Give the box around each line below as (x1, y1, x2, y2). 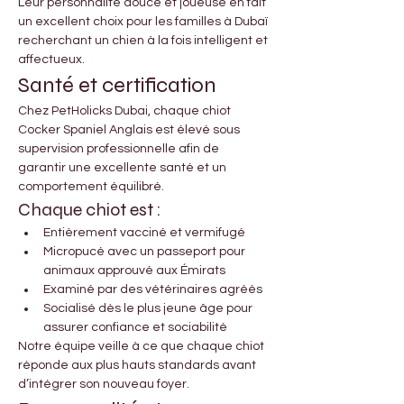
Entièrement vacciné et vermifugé (43, 226, 245, 240)
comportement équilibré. (18, 180, 164, 194)
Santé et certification (18, 72, 216, 99)
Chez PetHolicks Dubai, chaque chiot (18, 105, 234, 118)
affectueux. (18, 53, 85, 67)
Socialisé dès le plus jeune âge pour (43, 302, 255, 316)
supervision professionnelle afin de (18, 142, 222, 156)
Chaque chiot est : (18, 198, 161, 222)
